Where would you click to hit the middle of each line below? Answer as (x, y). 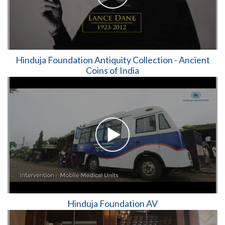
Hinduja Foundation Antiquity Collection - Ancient (113, 60)
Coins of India (113, 71)
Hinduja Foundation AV (113, 203)
